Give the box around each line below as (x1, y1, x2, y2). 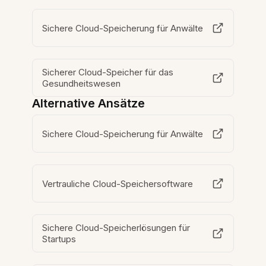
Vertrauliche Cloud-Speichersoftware (42, 178, 194, 189)
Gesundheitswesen (42, 78, 121, 90)
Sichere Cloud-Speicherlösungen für (42, 222, 191, 234)
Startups (42, 233, 77, 245)
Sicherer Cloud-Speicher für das (42, 66, 174, 78)
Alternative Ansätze (32, 96, 145, 111)
